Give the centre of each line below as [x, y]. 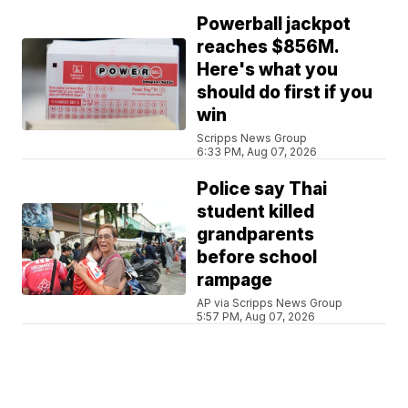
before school [257, 258]
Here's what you [268, 70]
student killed [256, 212]
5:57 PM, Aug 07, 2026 [256, 317]
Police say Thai [262, 189]
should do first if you [285, 93]
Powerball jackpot [274, 25]
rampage [235, 280]
